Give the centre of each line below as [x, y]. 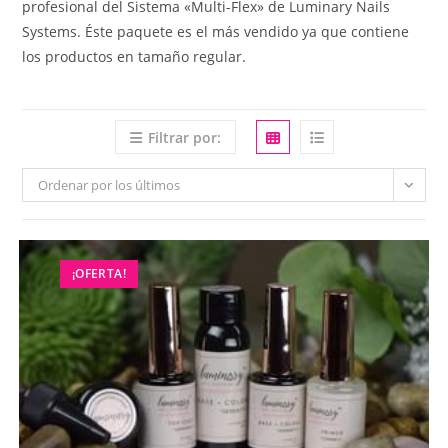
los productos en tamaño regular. [134, 56]
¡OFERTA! [98, 273]
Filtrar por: [184, 137]
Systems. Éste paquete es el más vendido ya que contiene [216, 31]
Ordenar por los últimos [109, 184]
